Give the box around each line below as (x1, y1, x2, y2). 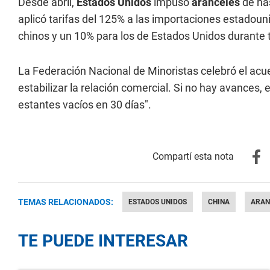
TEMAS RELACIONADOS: (18, 196, 113, 207)
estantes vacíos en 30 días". (18, 98, 151, 111)
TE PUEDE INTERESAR (18, 230, 188, 251)
